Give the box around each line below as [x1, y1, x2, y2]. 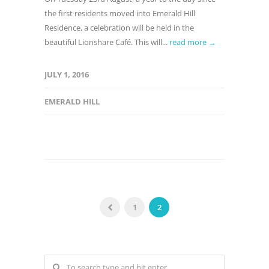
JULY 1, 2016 [44, 69, 89, 80]
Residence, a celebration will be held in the [44, 22, 194, 33]
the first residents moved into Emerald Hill [44, 8, 195, 19]
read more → [169, 37, 216, 47]
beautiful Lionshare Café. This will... [44, 37, 169, 47]
